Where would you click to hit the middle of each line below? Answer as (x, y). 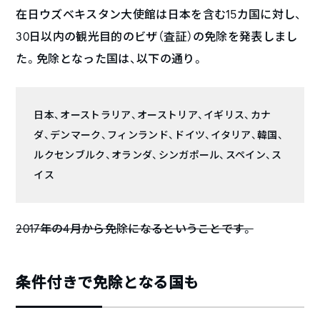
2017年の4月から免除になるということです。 (135, 228)
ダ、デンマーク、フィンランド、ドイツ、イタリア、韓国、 (159, 134)
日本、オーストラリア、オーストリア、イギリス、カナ (152, 114)
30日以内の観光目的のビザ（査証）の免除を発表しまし (157, 36)
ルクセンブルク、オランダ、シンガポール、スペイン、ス (158, 154)
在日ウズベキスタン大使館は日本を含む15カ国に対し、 (159, 14)
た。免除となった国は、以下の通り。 (110, 58)
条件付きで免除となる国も (107, 282)
